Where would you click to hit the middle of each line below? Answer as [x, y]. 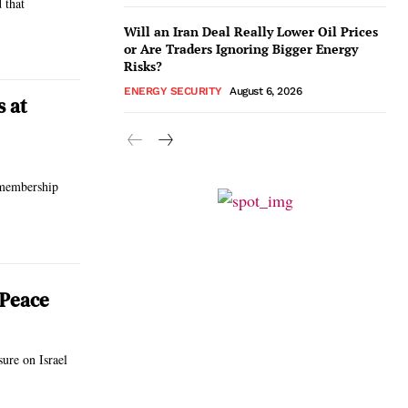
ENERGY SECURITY [173, 91]
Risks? [143, 66]
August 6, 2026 [265, 91]
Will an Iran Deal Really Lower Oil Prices [251, 31]
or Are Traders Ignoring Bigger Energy [241, 49]
